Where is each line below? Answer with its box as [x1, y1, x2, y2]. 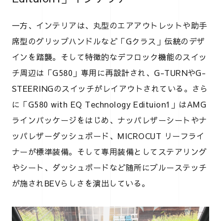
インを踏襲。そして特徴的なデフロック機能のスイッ [12, 51, 207, 63]
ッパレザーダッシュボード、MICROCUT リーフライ [12, 130, 205, 142]
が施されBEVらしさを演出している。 [12, 178, 150, 189]
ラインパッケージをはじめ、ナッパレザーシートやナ [12, 114, 207, 126]
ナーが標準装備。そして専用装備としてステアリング [12, 146, 207, 157]
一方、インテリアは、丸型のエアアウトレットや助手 [12, 20, 207, 31]
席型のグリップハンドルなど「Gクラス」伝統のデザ [12, 36, 205, 47]
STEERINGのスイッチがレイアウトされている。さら [12, 83, 208, 94]
